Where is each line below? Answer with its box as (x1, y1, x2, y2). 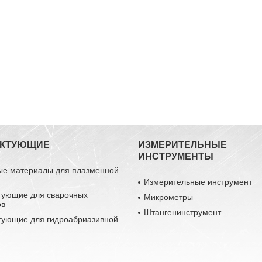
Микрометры (144, 192, 194, 202)
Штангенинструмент (144, 207, 222, 217)
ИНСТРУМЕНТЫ (138, 151, 214, 161)
